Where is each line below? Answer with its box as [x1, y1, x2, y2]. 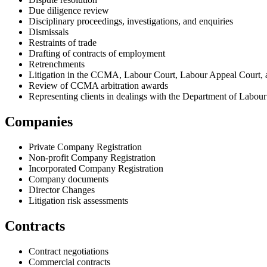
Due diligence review [29, 5, 109, 16]
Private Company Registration [29, 141, 142, 152]
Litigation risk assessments [29, 195, 128, 206]
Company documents [29, 173, 108, 184]
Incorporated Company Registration [29, 163, 163, 173]
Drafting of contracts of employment [29, 48, 165, 59]
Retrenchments [29, 59, 85, 70]
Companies [5, 114, 73, 129]
